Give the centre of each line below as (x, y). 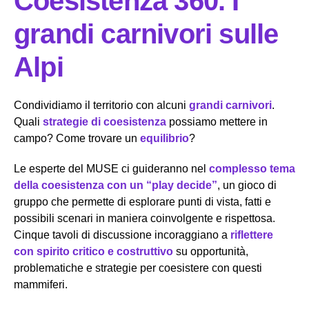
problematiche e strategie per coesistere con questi (138, 268)
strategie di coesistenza (104, 121)
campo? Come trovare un (77, 138)
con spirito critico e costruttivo (93, 251)
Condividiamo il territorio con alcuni (101, 105)
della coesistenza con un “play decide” (116, 185)
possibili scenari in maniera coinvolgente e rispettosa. (144, 218)
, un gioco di (247, 185)
